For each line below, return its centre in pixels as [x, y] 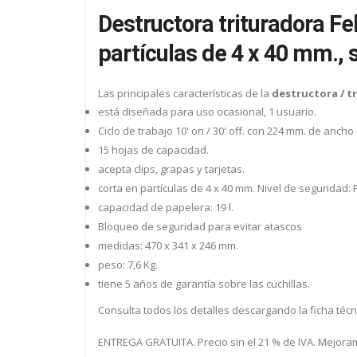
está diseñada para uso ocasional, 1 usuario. [207, 111]
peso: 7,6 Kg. [128, 264]
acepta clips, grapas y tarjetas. [171, 169]
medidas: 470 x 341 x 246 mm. [168, 245]
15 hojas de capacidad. [153, 149]
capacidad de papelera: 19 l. [166, 207]
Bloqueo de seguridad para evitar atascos [200, 226]
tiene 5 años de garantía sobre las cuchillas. [204, 283]
